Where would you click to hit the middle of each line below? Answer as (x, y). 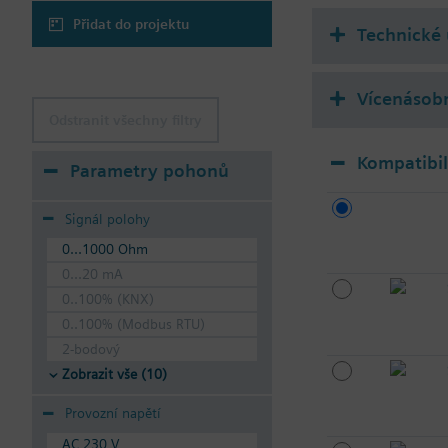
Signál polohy (107, 218)
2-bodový (91, 349)
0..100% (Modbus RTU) (133, 324)
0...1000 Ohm (105, 249)
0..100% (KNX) (108, 299)
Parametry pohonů (149, 170)
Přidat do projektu (131, 24)
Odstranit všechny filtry (125, 120)
